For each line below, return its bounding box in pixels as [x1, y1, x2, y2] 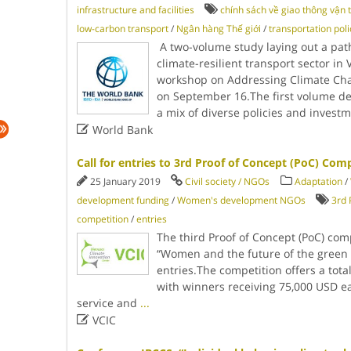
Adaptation [294, 175, 342, 188]
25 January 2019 [89, 175, 163, 188]
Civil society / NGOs [184, 175, 270, 188]
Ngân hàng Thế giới [175, 22, 261, 35]
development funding [76, 194, 169, 207]
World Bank [89, 122, 153, 137]
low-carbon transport [76, 22, 168, 35]
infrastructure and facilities [76, 3, 194, 16]
